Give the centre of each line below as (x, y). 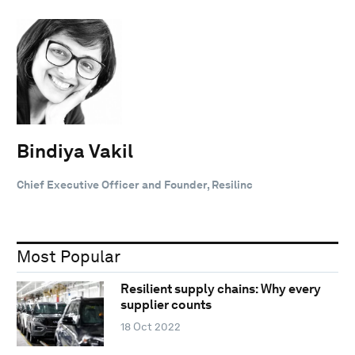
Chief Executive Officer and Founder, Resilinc (135, 184)
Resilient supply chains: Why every (220, 289)
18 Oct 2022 (150, 327)
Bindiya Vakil (75, 151)
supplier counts (166, 305)
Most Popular (69, 256)
